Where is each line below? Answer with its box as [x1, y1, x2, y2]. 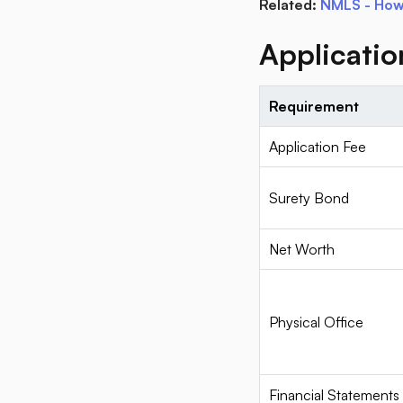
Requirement [269, 97, 359, 115]
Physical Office [269, 313, 363, 331]
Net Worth [269, 240, 335, 258]
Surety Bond [269, 189, 349, 207]
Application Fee [269, 138, 366, 156]
